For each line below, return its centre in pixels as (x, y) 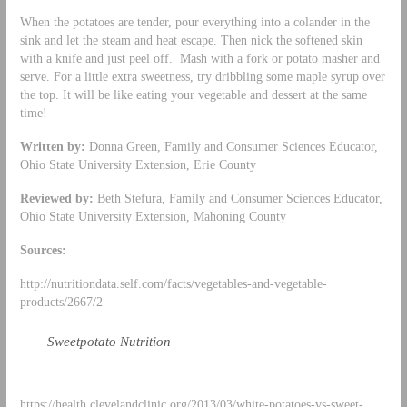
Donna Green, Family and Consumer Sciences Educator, (231, 147)
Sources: (43, 249)
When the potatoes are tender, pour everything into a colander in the (194, 22)
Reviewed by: (56, 198)
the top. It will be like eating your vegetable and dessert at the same (193, 95)
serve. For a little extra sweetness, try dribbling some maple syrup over (202, 77)
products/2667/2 (61, 301)
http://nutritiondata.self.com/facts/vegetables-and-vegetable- (173, 283)
